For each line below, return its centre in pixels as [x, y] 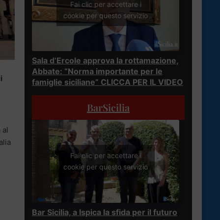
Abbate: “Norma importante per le [97, 71]
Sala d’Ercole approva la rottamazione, [105, 60]
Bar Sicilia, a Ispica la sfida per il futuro [105, 212]
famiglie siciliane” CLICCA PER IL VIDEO [108, 82]
